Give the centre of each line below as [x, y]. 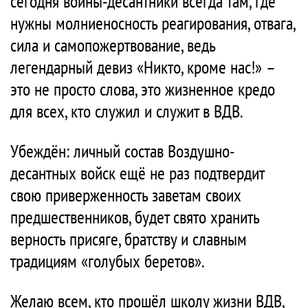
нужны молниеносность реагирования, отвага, [153, 23]
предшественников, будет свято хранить [135, 217]
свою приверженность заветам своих [126, 195]
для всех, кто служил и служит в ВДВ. [127, 111]
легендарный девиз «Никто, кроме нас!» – [142, 67]
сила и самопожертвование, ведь [113, 45]
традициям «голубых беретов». [108, 261]
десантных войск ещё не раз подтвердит [137, 173]
